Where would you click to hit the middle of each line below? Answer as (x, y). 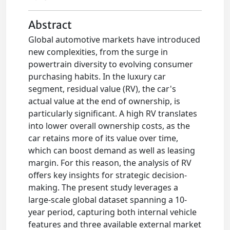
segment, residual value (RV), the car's (102, 89)
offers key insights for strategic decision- (108, 175)
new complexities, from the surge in (98, 52)
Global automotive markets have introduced (114, 40)
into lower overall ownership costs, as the (109, 126)
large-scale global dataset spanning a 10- (108, 200)
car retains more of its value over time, (103, 138)
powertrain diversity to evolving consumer (111, 64)
